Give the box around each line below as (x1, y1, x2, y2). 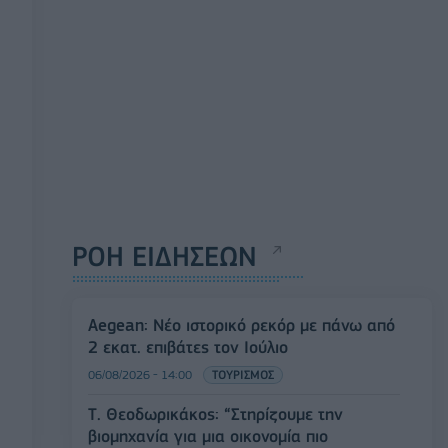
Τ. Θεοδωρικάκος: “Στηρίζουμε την (88, 404, 343, 425)
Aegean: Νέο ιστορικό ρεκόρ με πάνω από (88, 315, 395, 336)
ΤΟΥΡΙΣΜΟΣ (212, 367, 274, 383)
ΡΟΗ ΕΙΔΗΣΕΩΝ (72, 240, 257, 274)
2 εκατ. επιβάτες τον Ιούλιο (88, 337, 288, 358)
